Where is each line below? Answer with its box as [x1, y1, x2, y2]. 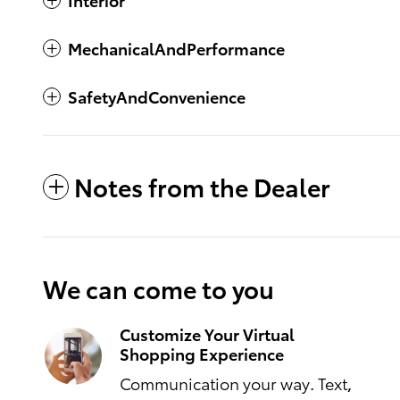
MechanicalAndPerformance [68, 36, 285, 59]
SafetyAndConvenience [68, 84, 246, 107]
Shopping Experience [120, 341, 284, 364]
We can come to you [43, 270, 274, 305]
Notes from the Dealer [74, 168, 330, 204]
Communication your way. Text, [120, 371, 352, 394]
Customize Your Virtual [120, 321, 295, 345]
